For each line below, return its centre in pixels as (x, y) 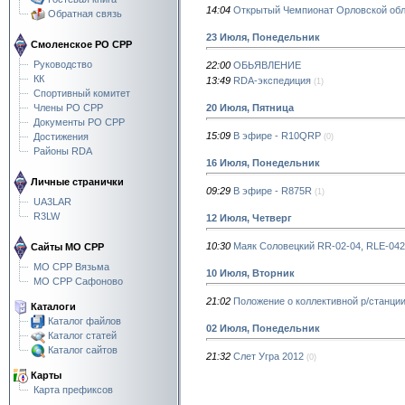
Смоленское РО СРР (80, 44)
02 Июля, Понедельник (263, 328)
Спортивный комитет (82, 93)
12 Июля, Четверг (249, 217)
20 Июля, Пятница (250, 107)
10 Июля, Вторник (250, 273)
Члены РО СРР (68, 107)
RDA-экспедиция (272, 80)
